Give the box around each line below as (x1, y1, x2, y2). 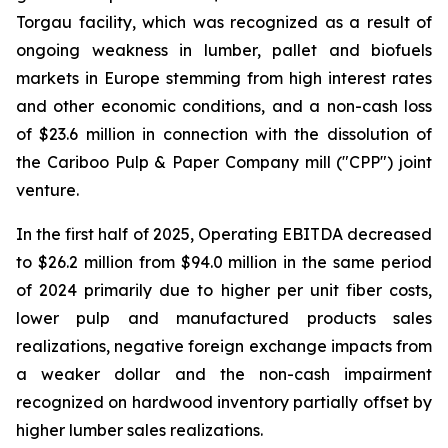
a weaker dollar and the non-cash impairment (16, 364, 432, 384)
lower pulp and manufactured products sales (16, 308, 432, 328)
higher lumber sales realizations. (16, 420, 263, 440)
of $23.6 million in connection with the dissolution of (16, 124, 432, 144)
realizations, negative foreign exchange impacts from (16, 336, 432, 356)
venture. (16, 180, 79, 200)
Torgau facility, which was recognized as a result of (16, 12, 432, 32)
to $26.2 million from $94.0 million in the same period (16, 252, 432, 272)
